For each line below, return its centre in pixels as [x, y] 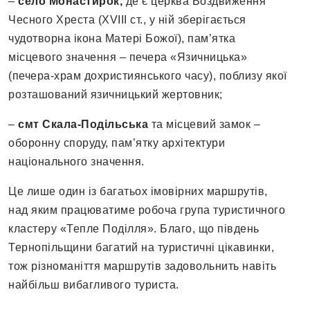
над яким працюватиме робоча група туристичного [147, 210]
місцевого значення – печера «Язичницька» [128, 57]
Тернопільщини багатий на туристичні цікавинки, [141, 248]
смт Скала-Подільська [83, 125]
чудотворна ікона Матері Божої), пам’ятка [122, 39]
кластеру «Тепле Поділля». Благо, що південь [134, 229]
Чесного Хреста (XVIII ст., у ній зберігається [127, 20]
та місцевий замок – [204, 125]
